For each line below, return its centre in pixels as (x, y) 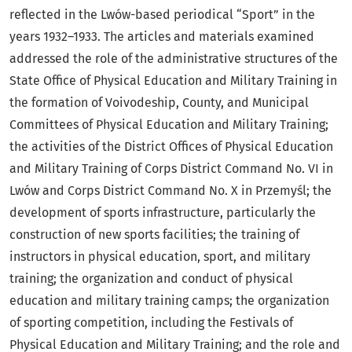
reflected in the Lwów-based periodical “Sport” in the (162, 15)
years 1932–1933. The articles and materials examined (162, 37)
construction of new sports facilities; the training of (154, 235)
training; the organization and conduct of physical (151, 279)
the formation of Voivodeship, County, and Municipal (159, 103)
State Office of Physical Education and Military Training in (173, 81)
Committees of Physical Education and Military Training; (169, 125)
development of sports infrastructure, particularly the (163, 213)
